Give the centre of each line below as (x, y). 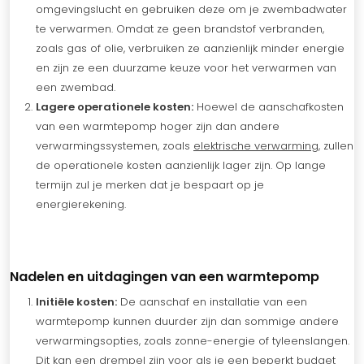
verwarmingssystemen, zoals (115, 145)
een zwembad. (76, 87)
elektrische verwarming (256, 145)
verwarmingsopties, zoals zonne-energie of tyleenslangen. (193, 340)
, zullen (336, 145)
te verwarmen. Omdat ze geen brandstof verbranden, (180, 28)
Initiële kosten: (76, 301)
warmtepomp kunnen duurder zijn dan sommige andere (187, 321)
